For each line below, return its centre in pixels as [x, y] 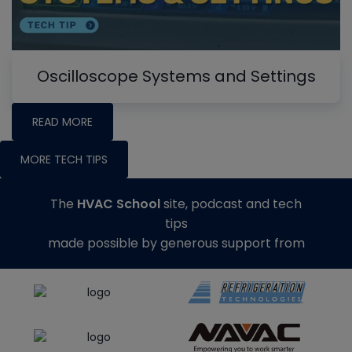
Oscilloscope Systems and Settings [176, 76]
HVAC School [119, 203]
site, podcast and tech [231, 203]
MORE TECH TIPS [64, 159]
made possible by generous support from [176, 243]
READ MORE [62, 121]
